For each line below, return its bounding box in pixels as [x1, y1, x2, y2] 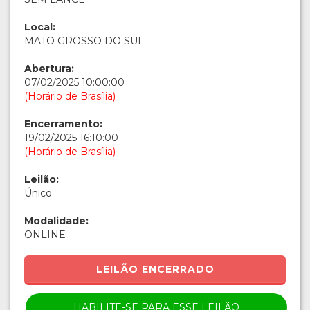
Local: [24, 21, 55, 34]
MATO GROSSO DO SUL [24, 35, 144, 48]
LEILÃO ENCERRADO [95, 263, 215, 276]
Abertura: [24, 62, 74, 75]
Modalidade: [24, 215, 89, 228]
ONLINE [24, 228, 66, 241]
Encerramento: [24, 118, 102, 131]
